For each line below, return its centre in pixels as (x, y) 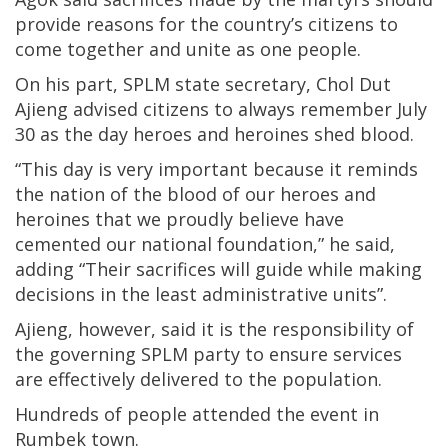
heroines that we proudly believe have (179, 219)
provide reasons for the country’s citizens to (206, 24)
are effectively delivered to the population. (198, 379)
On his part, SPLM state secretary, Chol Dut (203, 84)
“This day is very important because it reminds (216, 169)
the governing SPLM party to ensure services (208, 354)
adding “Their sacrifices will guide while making (218, 269)
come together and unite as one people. (188, 49)
